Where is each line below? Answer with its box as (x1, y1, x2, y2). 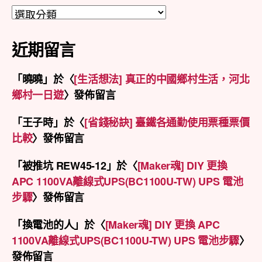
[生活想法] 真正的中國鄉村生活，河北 (74, 71, 250, 87)
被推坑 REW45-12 (22, 157, 106, 173)
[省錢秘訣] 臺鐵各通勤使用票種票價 (84, 114, 250, 130)
